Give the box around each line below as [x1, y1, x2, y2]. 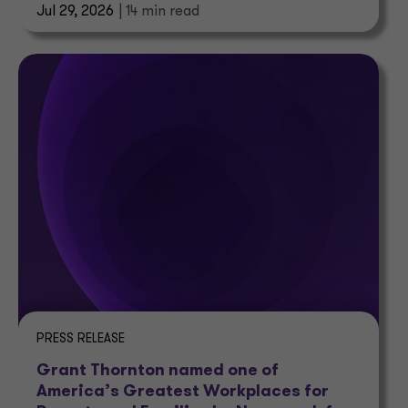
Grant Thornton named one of [36, 362, 279, 381]
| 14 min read [118, 5, 199, 20]
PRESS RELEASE [36, 332, 125, 347]
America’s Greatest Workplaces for [36, 383, 329, 402]
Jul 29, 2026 [36, 5, 114, 20]
